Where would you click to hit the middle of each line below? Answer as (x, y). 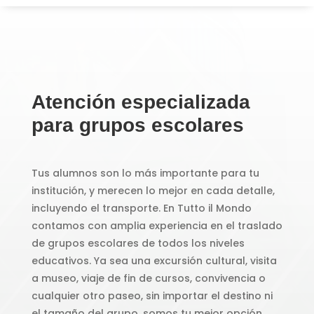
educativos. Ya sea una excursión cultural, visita (154, 260)
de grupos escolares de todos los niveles (138, 243)
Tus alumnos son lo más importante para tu (145, 173)
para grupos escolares (137, 125)
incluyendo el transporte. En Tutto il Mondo (141, 208)
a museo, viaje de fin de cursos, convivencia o (148, 278)
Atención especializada (141, 102)
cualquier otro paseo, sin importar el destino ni (152, 295)
